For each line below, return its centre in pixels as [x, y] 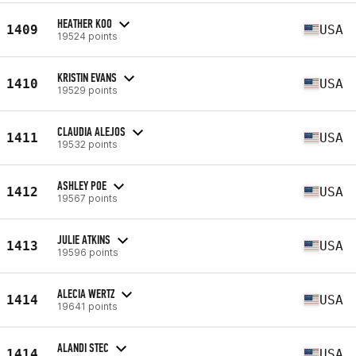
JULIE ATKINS [84, 239]
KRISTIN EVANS [87, 77]
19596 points [88, 252]
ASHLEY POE [82, 185]
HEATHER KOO [85, 23]
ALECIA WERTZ [86, 293]
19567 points [87, 198]
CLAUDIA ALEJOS [91, 131]
